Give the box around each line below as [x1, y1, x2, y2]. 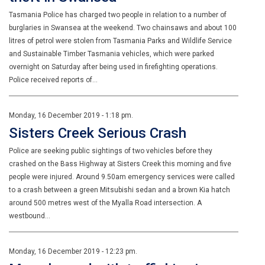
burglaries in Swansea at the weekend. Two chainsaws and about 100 [9, 24, 237, 32]
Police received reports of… [9, 76, 98, 84]
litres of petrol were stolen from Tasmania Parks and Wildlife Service [9, 37, 232, 45]
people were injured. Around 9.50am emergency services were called [9, 173, 235, 181]
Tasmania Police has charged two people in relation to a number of [9, 11, 227, 19]
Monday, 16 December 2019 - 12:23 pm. [9, 247, 137, 256]
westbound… [9, 212, 50, 220]
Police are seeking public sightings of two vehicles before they [9, 147, 212, 155]
